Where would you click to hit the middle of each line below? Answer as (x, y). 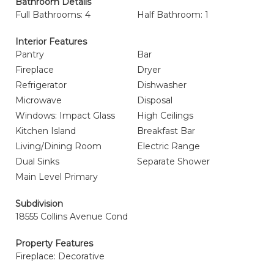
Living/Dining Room (58, 146)
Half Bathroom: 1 (173, 15)
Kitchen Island (46, 131)
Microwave (39, 100)
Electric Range (168, 146)
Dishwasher (162, 85)
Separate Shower (173, 161)
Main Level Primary (57, 177)
